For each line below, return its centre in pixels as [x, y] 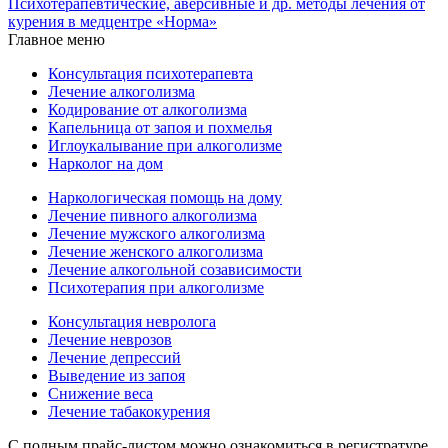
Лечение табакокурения [129, 411]
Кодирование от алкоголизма [147, 109]
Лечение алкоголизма [121, 91]
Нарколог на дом [105, 163]
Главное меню [56, 39]
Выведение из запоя [116, 375]
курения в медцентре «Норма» [112, 21]
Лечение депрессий [114, 357]
